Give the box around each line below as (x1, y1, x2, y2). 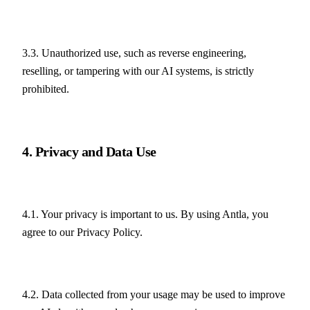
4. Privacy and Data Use (22, 143, 156, 159)
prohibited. (22, 83, 69, 95)
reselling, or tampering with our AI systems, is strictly (22, 65, 254, 77)
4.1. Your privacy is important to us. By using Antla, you (22, 208, 268, 220)
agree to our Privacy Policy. (22, 226, 143, 238)
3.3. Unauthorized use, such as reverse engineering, (22, 47, 246, 60)
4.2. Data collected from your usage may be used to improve (22, 288, 285, 300)
